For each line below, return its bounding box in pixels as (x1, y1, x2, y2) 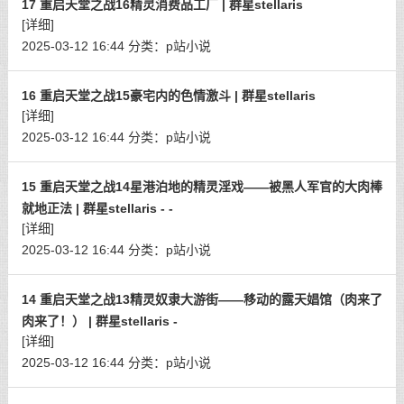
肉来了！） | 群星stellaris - (21, 314, 178, 328)
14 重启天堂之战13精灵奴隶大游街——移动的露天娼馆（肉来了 (21, 292, 382, 307)
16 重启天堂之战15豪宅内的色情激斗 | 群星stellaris (21, 88, 316, 103)
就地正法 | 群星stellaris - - (21, 201, 173, 216)
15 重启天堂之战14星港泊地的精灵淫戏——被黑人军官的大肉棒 (21, 179, 382, 194)
